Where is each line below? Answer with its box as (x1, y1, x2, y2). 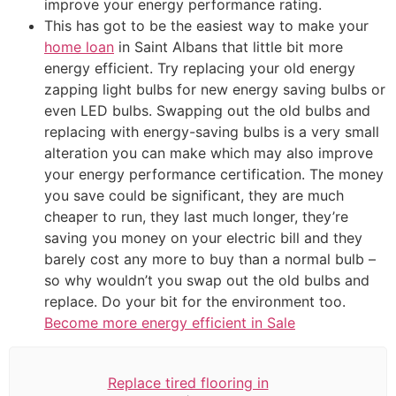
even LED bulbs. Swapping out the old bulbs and (44, 102, 370, 120)
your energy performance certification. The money (44, 165, 384, 184)
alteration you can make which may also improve (44, 144, 373, 163)
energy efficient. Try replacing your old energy (44, 59, 355, 78)
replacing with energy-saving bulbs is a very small (44, 123, 379, 141)
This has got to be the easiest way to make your (44, 17, 369, 35)
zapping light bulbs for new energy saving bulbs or (44, 80, 385, 99)
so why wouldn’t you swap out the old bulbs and (44, 271, 369, 290)
